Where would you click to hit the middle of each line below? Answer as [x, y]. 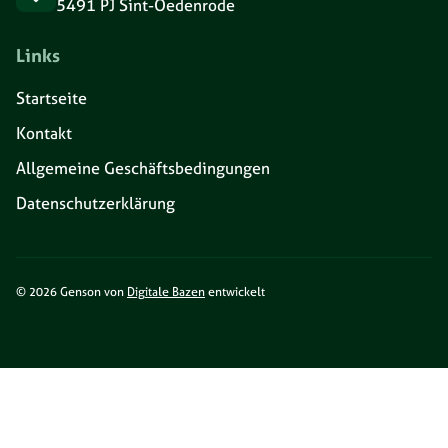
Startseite [51, 98]
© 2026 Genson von [71, 292]
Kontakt [44, 133]
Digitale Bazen [166, 292]
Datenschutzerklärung [95, 203]
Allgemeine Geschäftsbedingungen [143, 168]
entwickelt [235, 292]
